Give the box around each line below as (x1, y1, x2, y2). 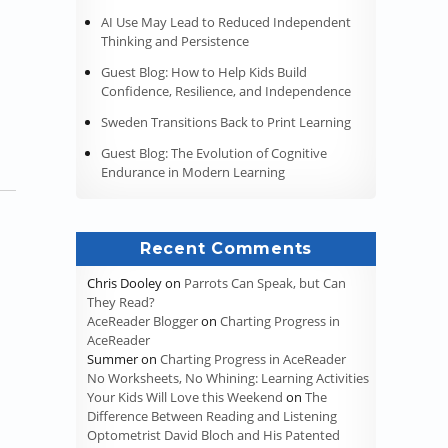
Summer (87, 349, 139, 368)
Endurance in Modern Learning (101, 162, 285, 181)
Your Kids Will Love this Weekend (87, 387, 284, 406)
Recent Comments (139, 238, 313, 258)
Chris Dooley (87, 273, 163, 292)
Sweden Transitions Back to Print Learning (101, 112, 351, 131)
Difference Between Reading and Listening (87, 406, 338, 425)
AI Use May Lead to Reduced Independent (101, 12, 351, 31)
